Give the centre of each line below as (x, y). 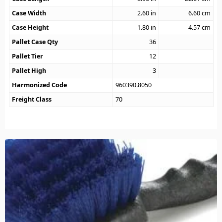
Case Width (29, 13)
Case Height (30, 28)
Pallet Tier (28, 56)
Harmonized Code (40, 85)
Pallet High (29, 71)
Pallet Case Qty (35, 42)
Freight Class (32, 100)
